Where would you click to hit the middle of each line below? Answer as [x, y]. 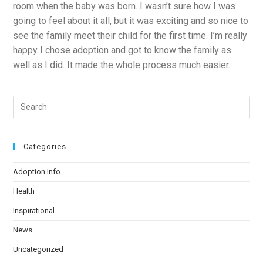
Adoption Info [37, 171]
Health [24, 191]
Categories [45, 146]
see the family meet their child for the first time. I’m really [130, 35]
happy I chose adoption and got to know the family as [122, 50]
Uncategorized [38, 249]
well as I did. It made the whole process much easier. [122, 65]
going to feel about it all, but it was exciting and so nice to [131, 21]
